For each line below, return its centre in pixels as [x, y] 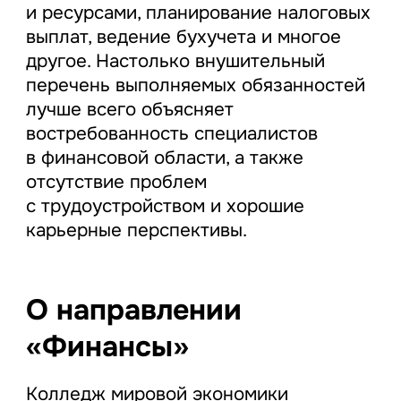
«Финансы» [107, 347]
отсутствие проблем [116, 182]
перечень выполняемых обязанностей [195, 85]
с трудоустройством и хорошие [165, 206]
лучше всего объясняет [129, 110]
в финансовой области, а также [164, 158]
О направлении [133, 311]
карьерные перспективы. [136, 230]
